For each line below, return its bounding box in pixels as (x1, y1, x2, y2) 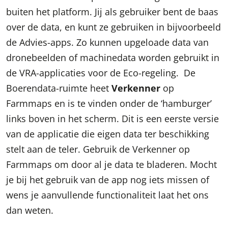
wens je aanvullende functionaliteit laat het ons (6, 188, 209, 201)
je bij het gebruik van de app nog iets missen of (6, 173, 209, 186)
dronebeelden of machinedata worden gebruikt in (6, 51, 219, 64)
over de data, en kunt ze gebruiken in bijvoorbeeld (6, 20, 221, 33)
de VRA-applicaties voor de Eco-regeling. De (6, 66, 195, 79)
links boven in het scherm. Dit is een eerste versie (6, 112, 219, 125)
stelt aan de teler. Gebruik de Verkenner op (6, 142, 190, 155)
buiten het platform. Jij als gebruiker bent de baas (6, 5, 218, 18)
